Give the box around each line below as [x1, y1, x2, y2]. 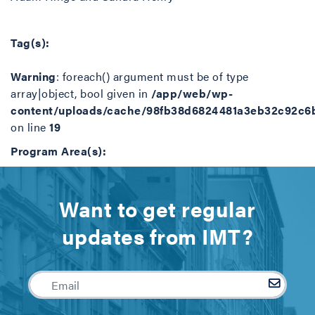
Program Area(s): [11, 143, 106, 159]
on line [11, 119, 49, 135]
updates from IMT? [61, 221, 254, 251]
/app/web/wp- [151, 85, 233, 101]
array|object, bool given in [11, 85, 151, 101]
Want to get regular [59, 193, 256, 224]
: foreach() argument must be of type [56, 68, 249, 84]
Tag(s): [11, 34, 50, 51]
